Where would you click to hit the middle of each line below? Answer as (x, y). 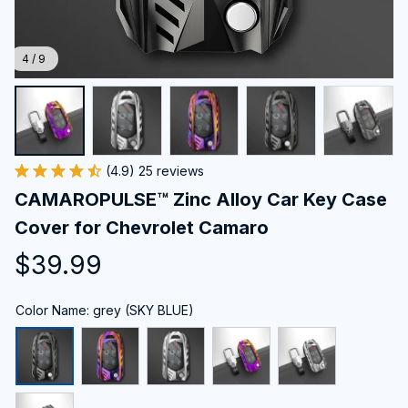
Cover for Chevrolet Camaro (142, 227)
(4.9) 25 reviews (155, 170)
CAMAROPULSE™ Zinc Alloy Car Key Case (201, 199)
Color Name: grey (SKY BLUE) (105, 310)
